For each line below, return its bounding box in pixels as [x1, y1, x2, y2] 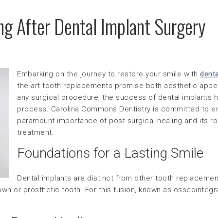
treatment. [17, 128, 54, 137]
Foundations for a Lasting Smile [17, 145, 203, 161]
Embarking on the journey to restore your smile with [17, 70, 200, 78]
